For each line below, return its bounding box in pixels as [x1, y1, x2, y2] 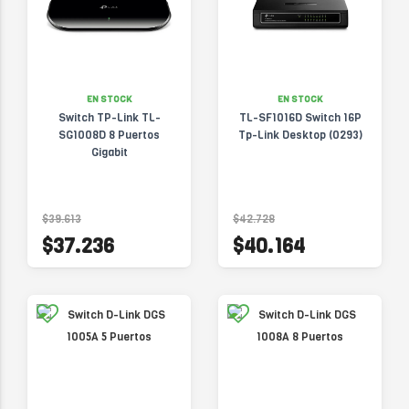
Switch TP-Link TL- [58, 110, 161, 125]
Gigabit [90, 145, 128, 160]
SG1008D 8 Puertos [58, 128, 160, 142]
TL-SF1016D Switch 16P [238, 110, 362, 125]
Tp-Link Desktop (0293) [237, 128, 362, 142]
